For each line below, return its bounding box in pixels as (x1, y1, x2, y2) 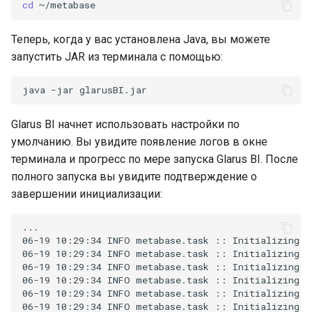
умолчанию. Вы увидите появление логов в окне (11, 134, 267, 148)
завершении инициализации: (11, 187, 162, 201)
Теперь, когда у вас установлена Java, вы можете (11, 32, 270, 46)
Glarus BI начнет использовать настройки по (11, 117, 240, 131)
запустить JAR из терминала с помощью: (11, 49, 223, 63)
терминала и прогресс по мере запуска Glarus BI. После (11, 152, 298, 166)
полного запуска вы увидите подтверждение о (11, 169, 257, 183)
